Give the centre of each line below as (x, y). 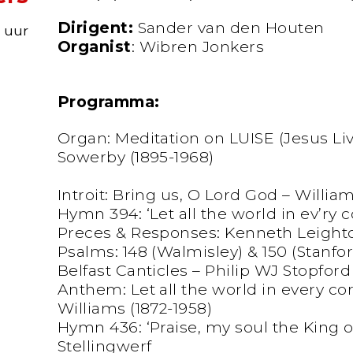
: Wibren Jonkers (198, 47)
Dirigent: (97, 28)
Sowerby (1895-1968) (136, 156)
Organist (94, 47)
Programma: (108, 102)
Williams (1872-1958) (135, 308)
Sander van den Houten (231, 28)
